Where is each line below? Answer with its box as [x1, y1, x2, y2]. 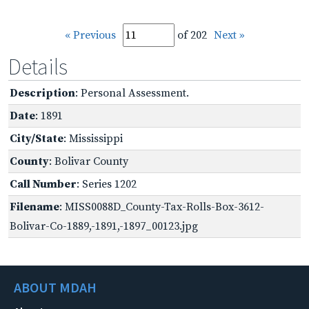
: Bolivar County [49, 154, 128, 168]
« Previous [64, 28, 116, 42]
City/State [10, 131, 63, 146]
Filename [10, 199, 59, 214]
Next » [213, 28, 245, 42]
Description [10, 86, 75, 100]
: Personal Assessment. [75, 86, 189, 100]
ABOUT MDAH [14, 278, 97, 296]
